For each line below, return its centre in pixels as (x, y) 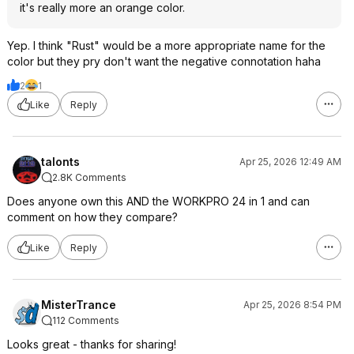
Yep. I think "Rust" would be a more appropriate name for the (166, 45)
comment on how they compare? (92, 217)
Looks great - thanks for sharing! (92, 344)
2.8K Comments (89, 177)
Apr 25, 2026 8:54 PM (292, 305)
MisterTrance (79, 305)
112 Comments (86, 320)
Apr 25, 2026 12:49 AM (290, 162)
